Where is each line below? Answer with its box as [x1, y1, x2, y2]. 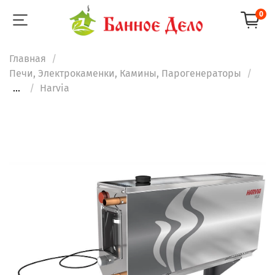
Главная [9, 52, 46, 64]
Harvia [40, 82, 69, 94]
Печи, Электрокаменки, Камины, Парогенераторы [9, 67, 241, 79]
